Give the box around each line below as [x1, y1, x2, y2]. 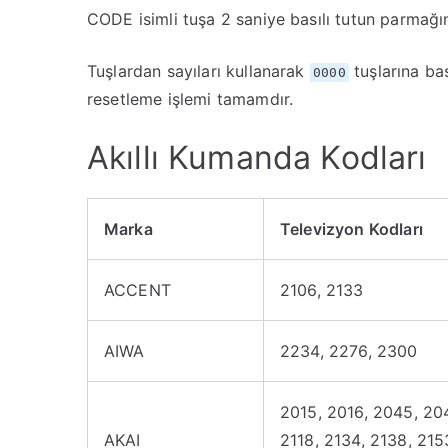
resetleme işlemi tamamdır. [87, 89, 294, 109]
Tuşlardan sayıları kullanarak [87, 61, 310, 81]
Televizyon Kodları [280, 219, 423, 239]
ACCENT [104, 280, 171, 300]
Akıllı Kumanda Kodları [87, 138, 427, 177]
